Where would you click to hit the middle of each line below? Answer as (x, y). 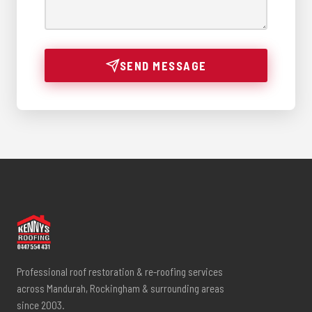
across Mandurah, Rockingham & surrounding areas (120, 288)
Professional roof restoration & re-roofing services (120, 271)
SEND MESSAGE (163, 65)
